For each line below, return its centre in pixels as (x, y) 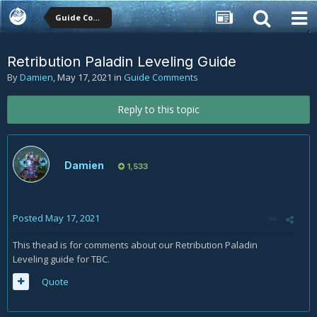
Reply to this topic (158, 109)
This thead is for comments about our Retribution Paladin (135, 245)
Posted (29, 218)
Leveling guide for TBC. (61, 259)
